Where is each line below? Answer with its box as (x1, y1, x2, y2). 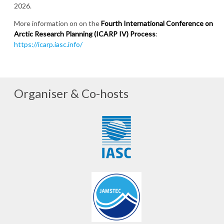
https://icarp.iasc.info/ (14, 40, 82, 49)
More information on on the (14, 19, 101, 28)
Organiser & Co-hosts (14, 85, 128, 100)
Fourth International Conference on (101, 19, 213, 28)
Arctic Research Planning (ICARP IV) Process (14, 29, 155, 38)
